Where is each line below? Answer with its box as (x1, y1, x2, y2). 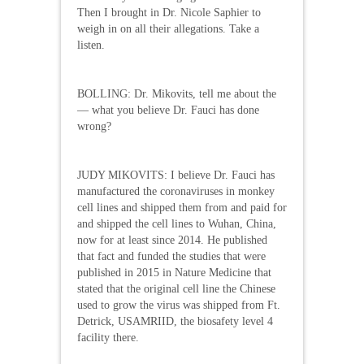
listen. (77, 38, 105, 51)
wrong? (77, 119, 111, 132)
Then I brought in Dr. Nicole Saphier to (77, 6, 261, 19)
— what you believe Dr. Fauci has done (77, 103, 259, 116)
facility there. (77, 331, 139, 344)
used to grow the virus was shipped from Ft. (77, 298, 280, 311)
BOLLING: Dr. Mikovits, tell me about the (77, 87, 276, 100)
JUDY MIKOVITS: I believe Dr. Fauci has (77, 168, 275, 181)
